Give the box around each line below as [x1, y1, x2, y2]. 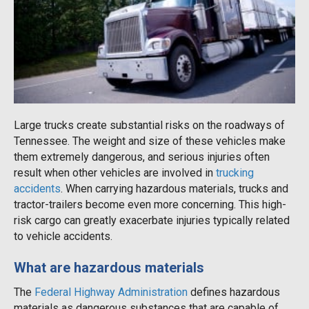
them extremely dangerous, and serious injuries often [14, 150, 270, 163]
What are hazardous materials [14, 259, 204, 276]
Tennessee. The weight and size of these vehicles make [14, 134, 286, 148]
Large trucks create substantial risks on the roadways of [14, 118, 285, 132]
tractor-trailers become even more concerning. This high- [14, 197, 286, 211]
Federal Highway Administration [34, 285, 188, 299]
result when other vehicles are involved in [14, 166, 216, 179]
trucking [216, 166, 254, 179]
